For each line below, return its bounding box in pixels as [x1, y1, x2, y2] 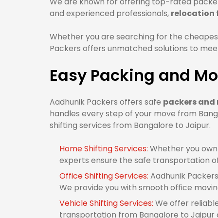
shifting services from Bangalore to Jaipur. [50, 120, 211, 131]
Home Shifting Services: [59, 143, 150, 154]
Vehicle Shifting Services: [59, 198, 155, 209]
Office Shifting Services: [59, 170, 150, 182]
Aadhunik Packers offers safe [50, 96, 163, 108]
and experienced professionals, [50, 8, 171, 19]
